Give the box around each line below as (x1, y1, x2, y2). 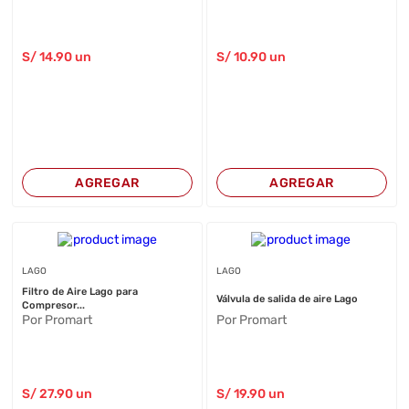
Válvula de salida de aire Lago (215, 292, 358, 305)
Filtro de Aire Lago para (22, 286, 139, 298)
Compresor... (22, 299, 86, 311)
